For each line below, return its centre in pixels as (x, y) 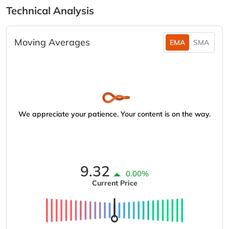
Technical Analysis (50, 10)
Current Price (114, 183)
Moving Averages (52, 42)
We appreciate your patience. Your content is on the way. (114, 114)
